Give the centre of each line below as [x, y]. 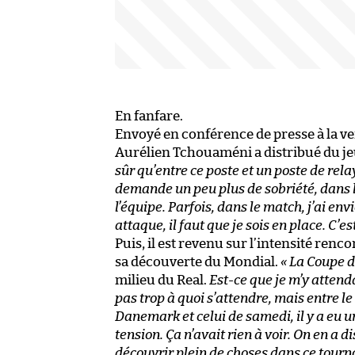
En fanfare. [149, 116]
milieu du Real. [162, 281]
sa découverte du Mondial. [198, 262]
